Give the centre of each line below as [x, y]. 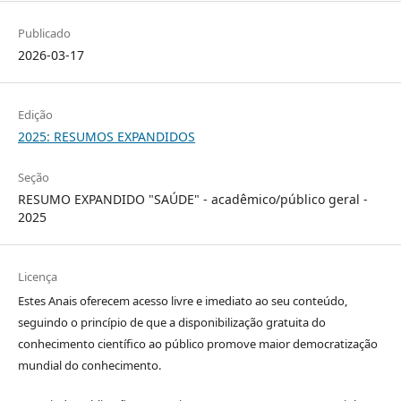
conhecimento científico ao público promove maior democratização [197, 344]
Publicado [44, 34]
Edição [35, 115]
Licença [37, 277]
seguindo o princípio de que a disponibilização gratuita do [171, 323]
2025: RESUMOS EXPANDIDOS [106, 137]
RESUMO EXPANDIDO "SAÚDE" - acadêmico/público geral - [192, 200]
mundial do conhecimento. [89, 366]
